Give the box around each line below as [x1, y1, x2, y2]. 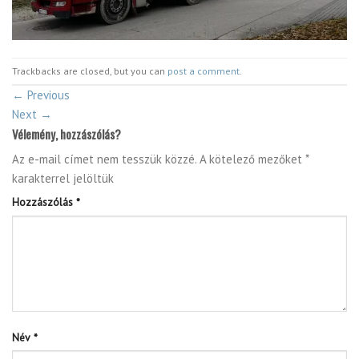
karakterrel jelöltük [12, 170, 114, 186]
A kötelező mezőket [200, 151, 305, 167]
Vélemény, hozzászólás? [12, 125, 123, 143]
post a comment [167, 65, 240, 78]
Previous [24, 87, 70, 103]
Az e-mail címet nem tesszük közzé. [12, 151, 196, 167]
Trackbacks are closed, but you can [12, 65, 167, 78]
